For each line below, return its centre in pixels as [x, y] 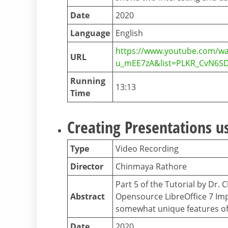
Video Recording [147, 149]
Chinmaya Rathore [151, 167]
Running [88, 81]
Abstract [88, 197]
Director [87, 167]
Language [90, 33]
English [129, 33]
